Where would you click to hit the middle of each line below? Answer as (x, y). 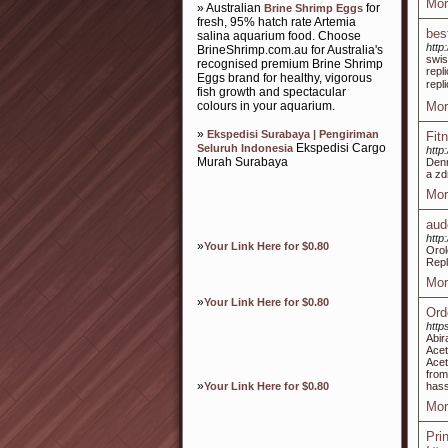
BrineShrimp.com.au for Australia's (290, 50)
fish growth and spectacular (271, 92)
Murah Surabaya (242, 162)
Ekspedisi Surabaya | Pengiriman (293, 134)
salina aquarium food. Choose (279, 36)
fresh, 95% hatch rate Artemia (276, 22)
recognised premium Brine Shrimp (290, 64)
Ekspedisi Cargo (339, 148)
